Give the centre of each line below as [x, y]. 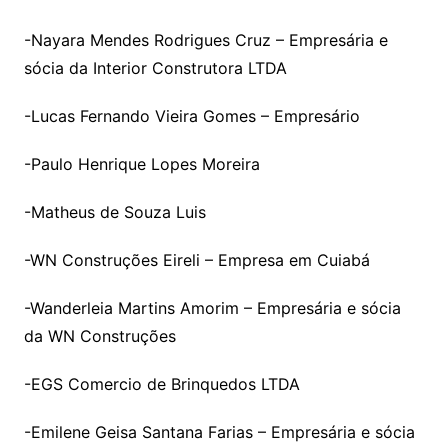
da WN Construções [99, 335]
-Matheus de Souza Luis [114, 211]
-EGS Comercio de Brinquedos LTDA [161, 383]
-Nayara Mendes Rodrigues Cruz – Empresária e [205, 39]
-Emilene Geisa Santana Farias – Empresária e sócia [219, 431]
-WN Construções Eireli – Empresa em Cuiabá [196, 259]
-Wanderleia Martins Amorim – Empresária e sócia [212, 307]
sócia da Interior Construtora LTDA [155, 67]
